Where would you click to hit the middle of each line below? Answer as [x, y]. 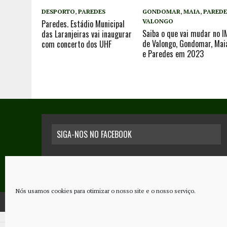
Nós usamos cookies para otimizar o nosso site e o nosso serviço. [106, 191]
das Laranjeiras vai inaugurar [87, 34]
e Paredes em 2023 [173, 54]
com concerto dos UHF [77, 44]
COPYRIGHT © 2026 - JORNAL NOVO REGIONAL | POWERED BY [118, 202]
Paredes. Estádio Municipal [83, 24]
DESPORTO [58, 12]
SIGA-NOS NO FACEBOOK [94, 134]
